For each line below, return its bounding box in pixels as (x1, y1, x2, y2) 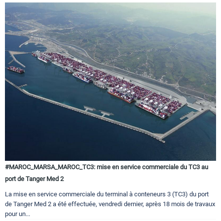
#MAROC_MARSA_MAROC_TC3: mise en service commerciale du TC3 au (5, 163, 208, 171)
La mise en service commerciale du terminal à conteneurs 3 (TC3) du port (5, 190, 209, 198)
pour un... (5, 210, 30, 218)
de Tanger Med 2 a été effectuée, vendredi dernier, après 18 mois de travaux (5, 200, 215, 208)
